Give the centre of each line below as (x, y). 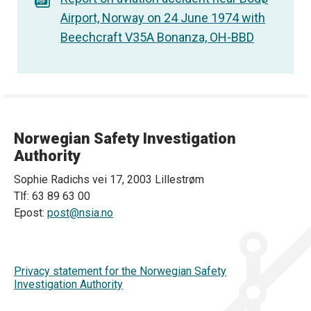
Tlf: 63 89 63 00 (52, 196)
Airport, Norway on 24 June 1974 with (163, 17)
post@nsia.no (80, 213)
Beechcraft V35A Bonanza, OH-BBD (157, 37)
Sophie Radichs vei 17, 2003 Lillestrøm (109, 179)
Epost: (31, 213)
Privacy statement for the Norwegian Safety (120, 271)
